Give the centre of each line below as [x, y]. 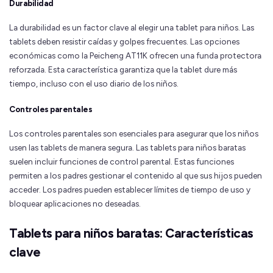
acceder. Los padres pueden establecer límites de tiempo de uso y [130, 189]
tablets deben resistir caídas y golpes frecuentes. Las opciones [124, 42]
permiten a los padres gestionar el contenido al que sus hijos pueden [136, 175]
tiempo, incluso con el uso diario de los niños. [94, 84]
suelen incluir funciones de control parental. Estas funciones [122, 161]
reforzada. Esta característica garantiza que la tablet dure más [123, 70]
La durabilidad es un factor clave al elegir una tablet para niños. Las [132, 28]
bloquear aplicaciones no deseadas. [75, 203]
